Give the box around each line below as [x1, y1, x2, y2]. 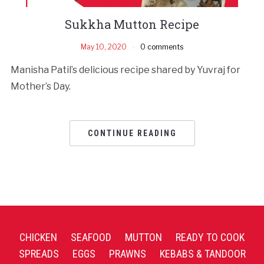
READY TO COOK [176, 230, 245, 243]
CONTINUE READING [87, 128, 177, 138]
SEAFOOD [71, 230, 111, 243]
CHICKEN [19, 230, 57, 243]
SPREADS [18, 247, 59, 260]
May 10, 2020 [81, 42, 127, 51]
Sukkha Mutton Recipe [65, 16, 199, 32]
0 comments [140, 42, 183, 51]
